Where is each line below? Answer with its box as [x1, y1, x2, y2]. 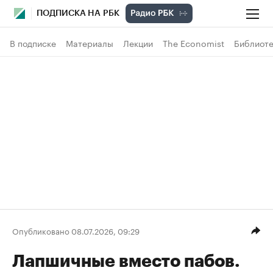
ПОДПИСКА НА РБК [37, 9, 119, 18]
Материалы [66, 36, 113, 49]
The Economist [163, 36, 224, 49]
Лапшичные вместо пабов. [12, 253, 240, 270]
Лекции [123, 36, 153, 49]
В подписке [10, 36, 56, 49]
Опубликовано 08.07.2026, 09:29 [12, 224, 140, 236]
